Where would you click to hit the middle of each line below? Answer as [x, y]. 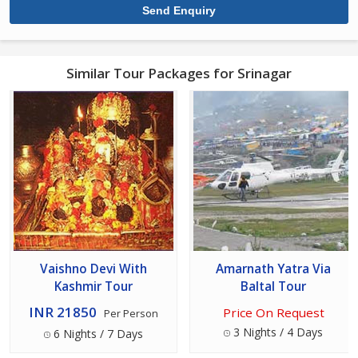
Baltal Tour [273, 287]
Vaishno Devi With [93, 269]
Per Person [131, 314]
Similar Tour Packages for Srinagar [179, 74]
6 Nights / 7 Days [97, 334]
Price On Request [273, 313]
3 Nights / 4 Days [276, 332]
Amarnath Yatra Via [273, 269]
